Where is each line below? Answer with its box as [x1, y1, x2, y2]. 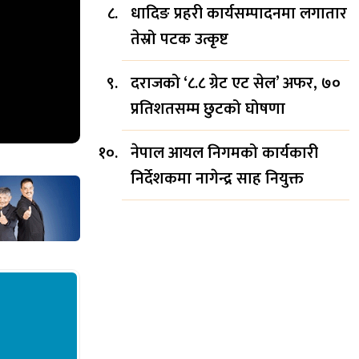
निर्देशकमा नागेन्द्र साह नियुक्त [131, 164, 304, 192]
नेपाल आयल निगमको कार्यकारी [131, 139, 318, 167]
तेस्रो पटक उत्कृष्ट [131, 25, 228, 53]
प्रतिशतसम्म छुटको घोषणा [131, 95, 285, 123]
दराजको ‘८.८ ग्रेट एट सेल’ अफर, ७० [131, 69, 341, 97]
